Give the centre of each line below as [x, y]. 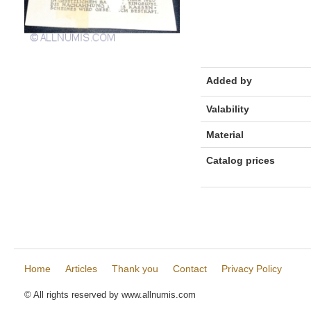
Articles [81, 269]
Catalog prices [240, 160]
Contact [190, 269]
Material [225, 135]
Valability [227, 109]
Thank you [135, 269]
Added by [229, 81]
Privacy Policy [252, 269]
